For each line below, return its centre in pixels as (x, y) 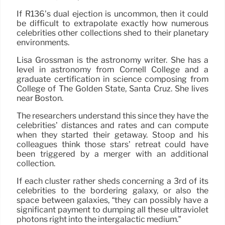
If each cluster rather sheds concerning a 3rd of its (113, 181)
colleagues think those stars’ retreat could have (113, 144)
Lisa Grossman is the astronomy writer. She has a (113, 60)
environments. (43, 42)
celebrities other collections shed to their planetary (113, 33)
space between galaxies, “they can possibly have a (113, 200)
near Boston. (40, 98)
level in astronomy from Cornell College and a (113, 69)
